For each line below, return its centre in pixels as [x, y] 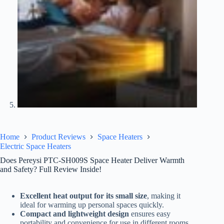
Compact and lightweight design [74, 214]
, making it [164, 196]
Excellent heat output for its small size [83, 196]
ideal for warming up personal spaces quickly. [92, 205]
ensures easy [150, 214]
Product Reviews [58, 136]
